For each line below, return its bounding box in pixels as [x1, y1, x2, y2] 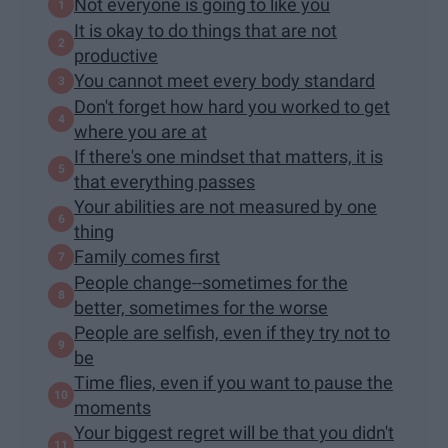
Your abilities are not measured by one [74, 195, 377, 217]
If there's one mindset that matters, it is [74, 145, 383, 167]
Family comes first [74, 246, 220, 268]
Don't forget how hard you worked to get [74, 95, 390, 117]
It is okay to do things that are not [74, 19, 337, 41]
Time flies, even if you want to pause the [74, 371, 393, 393]
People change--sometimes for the [74, 271, 348, 293]
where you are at [74, 120, 207, 142]
